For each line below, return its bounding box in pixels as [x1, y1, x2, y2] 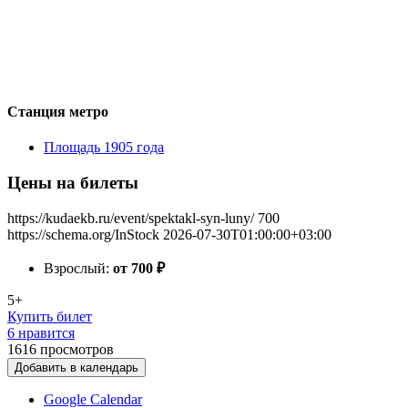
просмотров [40, 341, 114, 357]
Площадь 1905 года [44, 139, 164, 156]
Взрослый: [44, 260, 113, 276]
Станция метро [7, 103, 108, 119]
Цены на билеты [7, 172, 138, 192]
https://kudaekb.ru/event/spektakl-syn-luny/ [7, 209, 254, 226]
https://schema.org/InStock [7, 226, 159, 242]
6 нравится [7, 324, 75, 341]
